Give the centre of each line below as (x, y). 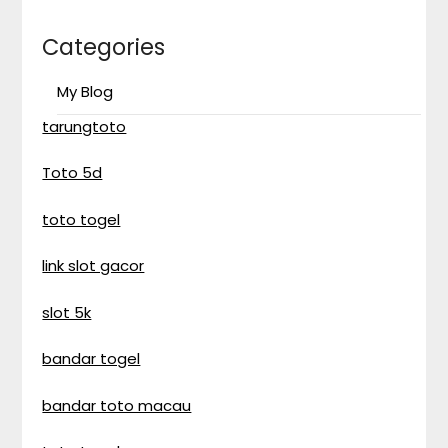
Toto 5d (72, 172)
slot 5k (67, 312)
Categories (104, 46)
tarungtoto (84, 126)
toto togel (81, 219)
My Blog (85, 91)
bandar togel (91, 358)
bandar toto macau (117, 405)
